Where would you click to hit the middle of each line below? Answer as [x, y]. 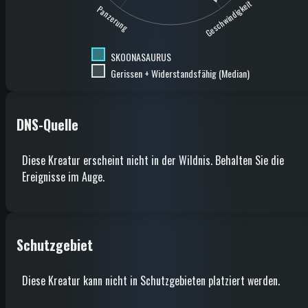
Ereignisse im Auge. [63, 176]
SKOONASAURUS [141, 57]
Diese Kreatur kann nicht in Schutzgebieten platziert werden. [151, 280]
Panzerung [113, 19]
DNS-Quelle [47, 125]
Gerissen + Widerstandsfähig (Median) [180, 74]
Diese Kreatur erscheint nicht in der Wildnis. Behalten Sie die [153, 160]
